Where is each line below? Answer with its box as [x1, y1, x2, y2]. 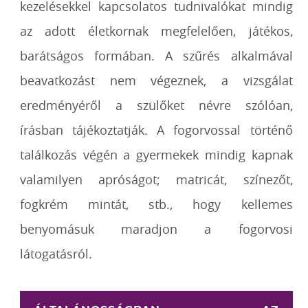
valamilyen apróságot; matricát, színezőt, [20, 171, 293, 188]
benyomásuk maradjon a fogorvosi [20, 221, 293, 237]
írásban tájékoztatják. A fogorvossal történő [20, 122, 293, 138]
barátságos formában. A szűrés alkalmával [20, 47, 293, 64]
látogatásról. [20, 245, 93, 262]
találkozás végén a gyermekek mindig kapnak [20, 146, 293, 163]
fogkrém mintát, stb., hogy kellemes [20, 196, 293, 212]
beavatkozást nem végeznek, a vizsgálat [20, 72, 293, 89]
